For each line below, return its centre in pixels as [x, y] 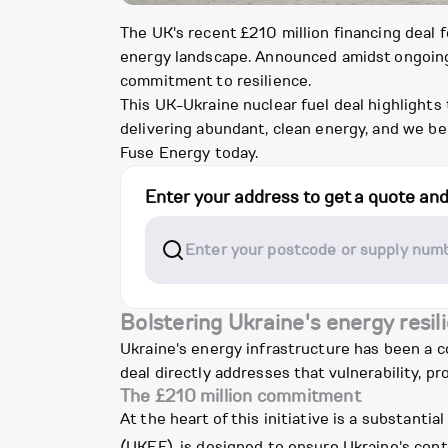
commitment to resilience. [216, 81]
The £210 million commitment [240, 396]
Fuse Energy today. [189, 153]
